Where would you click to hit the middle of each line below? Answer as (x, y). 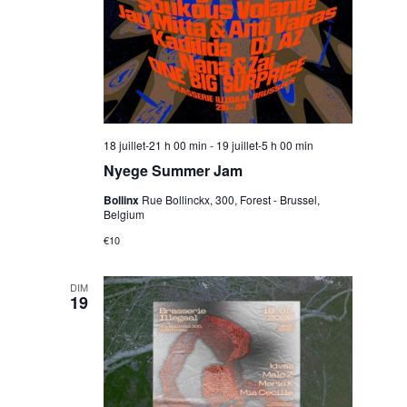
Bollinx (122, 199)
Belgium (124, 213)
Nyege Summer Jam (173, 170)
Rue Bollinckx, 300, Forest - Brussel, (230, 199)
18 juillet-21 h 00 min (155, 144)
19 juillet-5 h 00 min (264, 144)
